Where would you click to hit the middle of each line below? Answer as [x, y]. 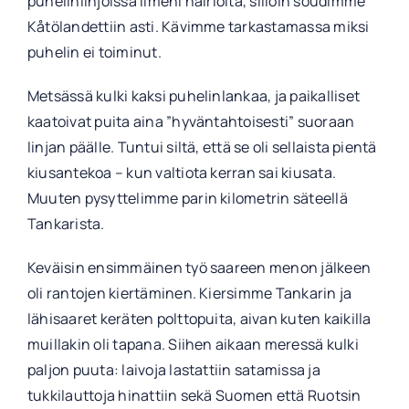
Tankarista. [66, 224]
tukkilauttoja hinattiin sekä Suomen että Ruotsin [194, 396]
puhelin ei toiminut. [94, 52]
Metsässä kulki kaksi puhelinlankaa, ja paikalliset [193, 96]
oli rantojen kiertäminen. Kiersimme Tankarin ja [189, 294]
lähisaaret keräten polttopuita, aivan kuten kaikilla [199, 319]
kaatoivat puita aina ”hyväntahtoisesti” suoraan [191, 122]
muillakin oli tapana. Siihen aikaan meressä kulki [193, 345]
